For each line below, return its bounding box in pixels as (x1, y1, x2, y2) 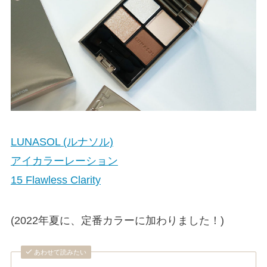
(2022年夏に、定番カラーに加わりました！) (10, 215, 224, 227)
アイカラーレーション (10, 155, 118, 167)
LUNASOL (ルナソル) (10, 136, 113, 148)
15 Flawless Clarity (10, 174, 101, 187)
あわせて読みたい (34, 248, 87, 256)
